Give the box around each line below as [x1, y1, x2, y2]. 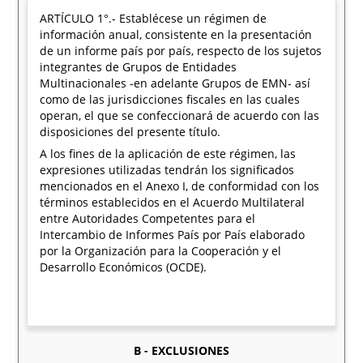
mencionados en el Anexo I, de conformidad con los [40, 178, 320, 194]
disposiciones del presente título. [40, 124, 221, 139]
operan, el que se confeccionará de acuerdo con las [40, 108, 320, 123]
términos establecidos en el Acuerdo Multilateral [40, 194, 305, 210]
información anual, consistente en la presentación [40, 27, 313, 42]
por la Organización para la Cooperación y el [40, 243, 282, 258]
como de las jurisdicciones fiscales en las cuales [40, 92, 301, 107]
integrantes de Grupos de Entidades [40, 59, 237, 75]
